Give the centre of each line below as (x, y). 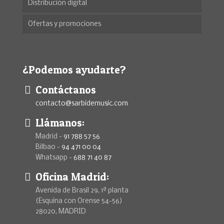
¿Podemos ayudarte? (74, 69)
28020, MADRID (61, 211)
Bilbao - (48, 147)
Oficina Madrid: (71, 176)
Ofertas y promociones (64, 24)
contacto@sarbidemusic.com (82, 103)
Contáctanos (64, 89)
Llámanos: (59, 122)
